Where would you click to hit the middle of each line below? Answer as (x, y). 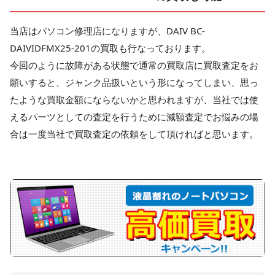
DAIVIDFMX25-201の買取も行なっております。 (110, 48)
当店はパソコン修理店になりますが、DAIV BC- (107, 31)
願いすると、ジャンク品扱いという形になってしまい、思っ (134, 83)
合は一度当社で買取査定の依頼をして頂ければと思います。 (137, 134)
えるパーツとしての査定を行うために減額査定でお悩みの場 (134, 117)
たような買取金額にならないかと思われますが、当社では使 (134, 100)
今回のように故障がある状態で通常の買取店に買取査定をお (134, 65)
